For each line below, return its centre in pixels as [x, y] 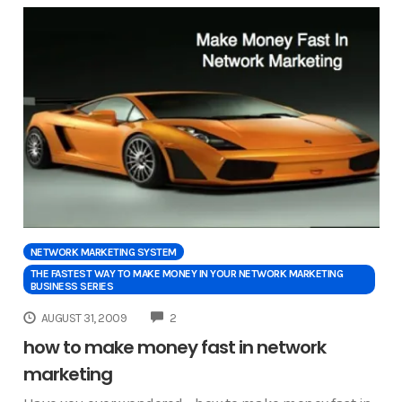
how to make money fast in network [174, 348]
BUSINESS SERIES [71, 286]
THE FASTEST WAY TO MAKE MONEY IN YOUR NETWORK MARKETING [186, 273]
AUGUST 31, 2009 [84, 318]
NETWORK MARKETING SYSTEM [103, 252]
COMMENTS [205, 316]
